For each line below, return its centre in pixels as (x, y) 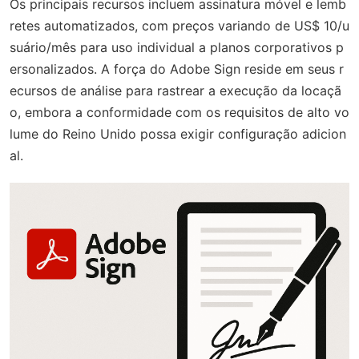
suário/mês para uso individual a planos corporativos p (177, 48)
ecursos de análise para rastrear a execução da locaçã (175, 91)
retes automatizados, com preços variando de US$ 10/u (179, 26)
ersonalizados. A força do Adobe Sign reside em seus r (177, 69)
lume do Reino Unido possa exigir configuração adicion (178, 134)
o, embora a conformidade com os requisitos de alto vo (179, 113)
